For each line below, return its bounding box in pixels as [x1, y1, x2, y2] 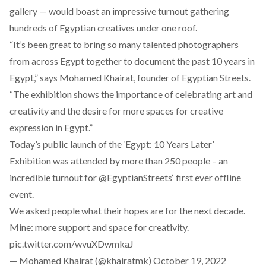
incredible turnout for [9, 172, 99, 183]
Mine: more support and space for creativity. [9, 221, 189, 233]
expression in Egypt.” [9, 122, 93, 133]
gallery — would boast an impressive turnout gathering [9, 5, 229, 17]
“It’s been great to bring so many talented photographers [9, 39, 239, 50]
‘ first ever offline [172, 172, 241, 183]
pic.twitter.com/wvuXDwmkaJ [9, 238, 134, 249]
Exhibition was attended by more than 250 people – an [9, 155, 228, 166]
